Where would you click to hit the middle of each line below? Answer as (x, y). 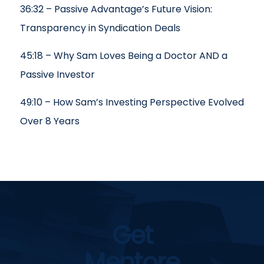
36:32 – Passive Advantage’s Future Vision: (116, 9)
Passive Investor (60, 75)
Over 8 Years (51, 121)
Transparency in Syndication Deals (102, 28)
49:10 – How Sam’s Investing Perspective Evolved (132, 102)
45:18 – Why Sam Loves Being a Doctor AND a (123, 56)
